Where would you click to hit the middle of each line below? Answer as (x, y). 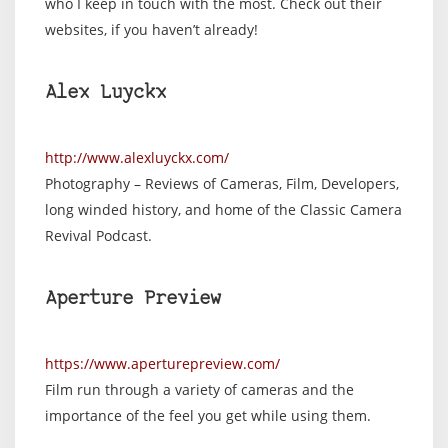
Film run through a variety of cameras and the (199, 389)
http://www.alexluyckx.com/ (137, 157)
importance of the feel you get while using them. (208, 415)
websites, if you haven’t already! (151, 29)
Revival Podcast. (98, 235)
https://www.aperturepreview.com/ (162, 363)
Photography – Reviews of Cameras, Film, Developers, (222, 183)
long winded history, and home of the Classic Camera (223, 209)
